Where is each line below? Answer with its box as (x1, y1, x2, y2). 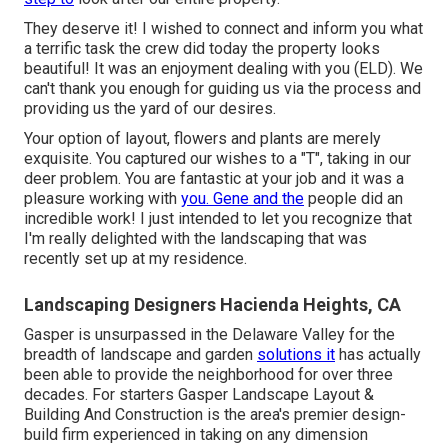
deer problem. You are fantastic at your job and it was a (24, 168, 404, 188)
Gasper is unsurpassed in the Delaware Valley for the (24, 324, 395, 344)
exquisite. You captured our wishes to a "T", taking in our (24, 148, 411, 168)
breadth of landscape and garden (24, 344, 257, 364)
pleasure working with (24, 188, 181, 208)
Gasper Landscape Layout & (178, 384, 374, 404)
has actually (335, 344, 421, 364)
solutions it (257, 344, 335, 364)
